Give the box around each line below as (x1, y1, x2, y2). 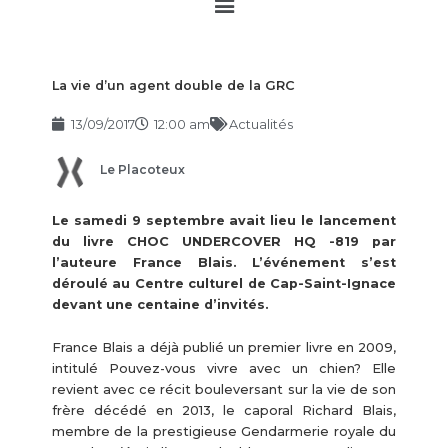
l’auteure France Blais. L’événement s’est (51, 254, 397, 270)
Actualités (228, 116, 293, 132)
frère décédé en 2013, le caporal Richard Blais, (51, 403, 397, 419)
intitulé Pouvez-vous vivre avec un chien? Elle (51, 361, 397, 377)
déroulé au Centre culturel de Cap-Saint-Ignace (51, 275, 397, 291)
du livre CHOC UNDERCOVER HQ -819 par (51, 233, 397, 249)
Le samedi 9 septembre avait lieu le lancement (51, 212, 397, 228)
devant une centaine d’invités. (51, 296, 269, 312)
